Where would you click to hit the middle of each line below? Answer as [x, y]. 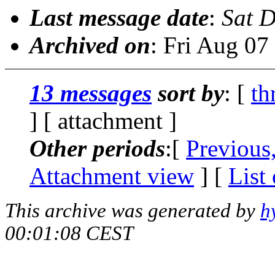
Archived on [90, 45]
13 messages [91, 93]
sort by [188, 93]
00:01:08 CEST [69, 233]
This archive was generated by [133, 210]
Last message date [119, 17]
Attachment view [112, 176]
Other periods [97, 148]
